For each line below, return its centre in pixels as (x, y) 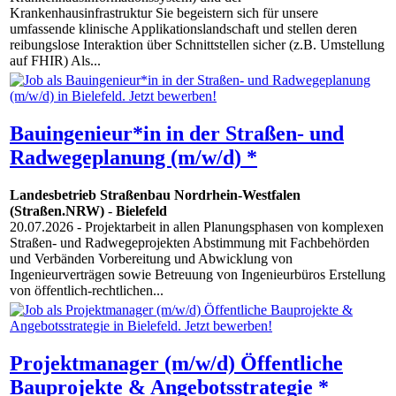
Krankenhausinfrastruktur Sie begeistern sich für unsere (164, 13)
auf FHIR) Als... (55, 61)
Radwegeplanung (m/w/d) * (133, 158)
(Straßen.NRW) (57, 211)
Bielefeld (141, 211)
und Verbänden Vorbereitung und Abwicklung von (151, 259)
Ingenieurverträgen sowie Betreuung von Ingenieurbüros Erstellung (198, 275)
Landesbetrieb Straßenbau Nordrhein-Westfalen (155, 195)
